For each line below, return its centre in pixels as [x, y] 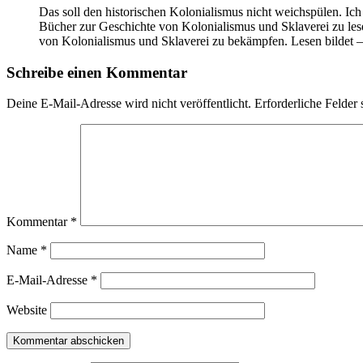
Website [27, 310]
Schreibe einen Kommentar [97, 72]
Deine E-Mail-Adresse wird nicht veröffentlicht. [129, 104]
